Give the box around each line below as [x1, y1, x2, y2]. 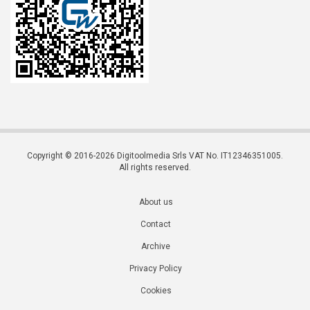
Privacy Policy [129, 263, 182, 273]
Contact [140, 219, 171, 229]
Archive [141, 241, 170, 251]
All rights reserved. [119, 162, 191, 172]
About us [138, 197, 173, 207]
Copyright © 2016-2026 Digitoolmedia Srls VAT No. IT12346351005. [27, 150, 283, 161]
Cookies [140, 285, 172, 295]
